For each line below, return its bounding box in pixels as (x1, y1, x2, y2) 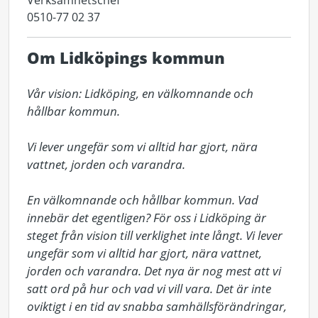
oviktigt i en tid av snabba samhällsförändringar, (27, 298, 287, 314)
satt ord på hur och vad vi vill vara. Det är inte (27, 280, 271, 297)
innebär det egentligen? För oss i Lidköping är (27, 209, 266, 226)
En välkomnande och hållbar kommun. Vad (27, 192, 258, 208)
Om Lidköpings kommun (27, 48, 225, 68)
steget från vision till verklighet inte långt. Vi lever (27, 227, 283, 243)
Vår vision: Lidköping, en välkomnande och (27, 85, 253, 102)
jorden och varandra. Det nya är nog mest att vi (27, 263, 281, 279)
